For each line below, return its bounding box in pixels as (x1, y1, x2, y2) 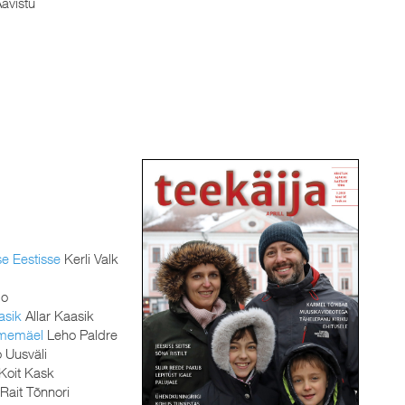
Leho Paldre (43, 326, 118, 344)
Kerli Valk (61, 250, 118, 268)
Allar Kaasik (22, 307, 94, 325)
